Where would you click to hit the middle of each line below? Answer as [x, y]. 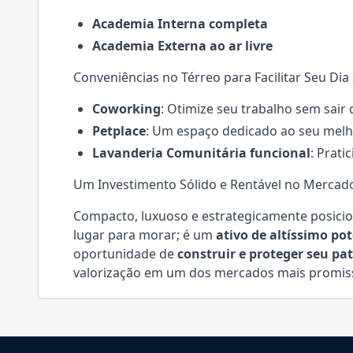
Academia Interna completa [180, 24]
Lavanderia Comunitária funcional [201, 153]
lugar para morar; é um [145, 235]
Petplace [119, 131]
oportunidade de [125, 254]
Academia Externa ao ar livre [182, 46]
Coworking [126, 109]
